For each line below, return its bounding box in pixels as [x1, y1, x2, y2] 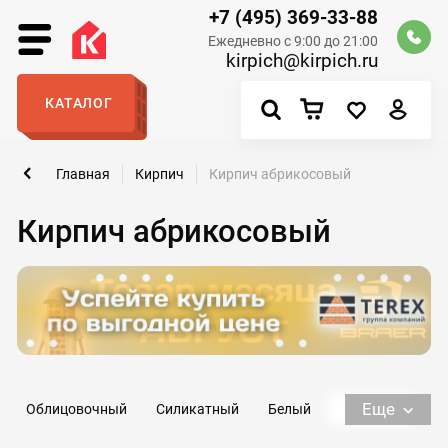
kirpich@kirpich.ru [226, 49, 379, 73]
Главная [56, 165, 111, 182]
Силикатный [155, 400, 239, 417]
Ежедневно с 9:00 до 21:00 [208, 32, 379, 49]
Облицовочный [26, 400, 128, 417]
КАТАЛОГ [45, 95, 113, 112]
